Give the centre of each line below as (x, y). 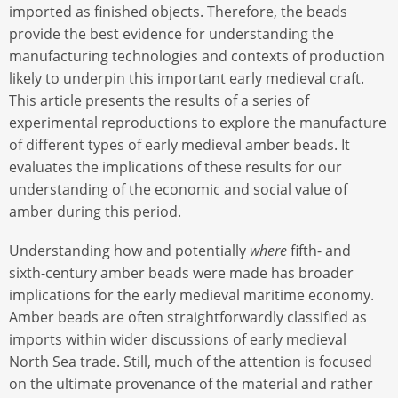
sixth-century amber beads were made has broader (181, 272)
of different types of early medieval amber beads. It (179, 144)
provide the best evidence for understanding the (171, 33)
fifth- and (319, 250)
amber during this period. (95, 211)
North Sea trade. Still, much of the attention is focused (191, 361)
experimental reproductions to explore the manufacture (198, 122)
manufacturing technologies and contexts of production (197, 56)
